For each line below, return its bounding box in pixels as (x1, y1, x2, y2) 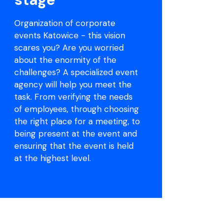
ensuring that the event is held (14, 140, 134, 151)
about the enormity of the (14, 54, 116, 65)
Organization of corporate (14, 17, 115, 28)
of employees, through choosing (14, 103, 139, 114)
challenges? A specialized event (14, 66, 138, 78)
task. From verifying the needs (14, 91, 133, 102)
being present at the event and (14, 128, 137, 139)
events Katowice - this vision (14, 29, 125, 41)
